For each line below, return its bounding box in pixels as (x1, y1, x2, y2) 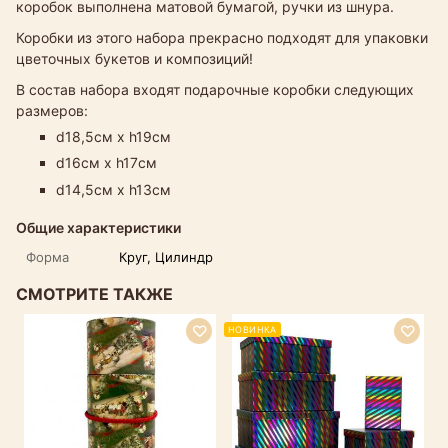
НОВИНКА (228, 323, 277, 335)
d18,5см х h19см (56, 127, 171, 145)
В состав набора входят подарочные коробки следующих (16, 80, 414, 98)
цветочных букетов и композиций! (16, 49, 257, 67)
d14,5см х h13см (56, 180, 171, 198)
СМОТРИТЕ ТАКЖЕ (16, 283, 173, 304)
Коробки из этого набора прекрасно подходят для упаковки (16, 28, 428, 46)
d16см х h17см (56, 154, 157, 172)
